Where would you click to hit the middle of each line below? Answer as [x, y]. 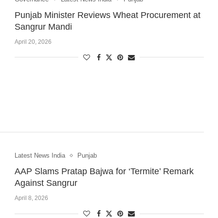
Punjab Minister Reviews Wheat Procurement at [107, 15]
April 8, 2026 [31, 198]
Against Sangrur [46, 183]
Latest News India [40, 156]
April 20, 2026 [33, 42]
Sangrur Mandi [43, 27]
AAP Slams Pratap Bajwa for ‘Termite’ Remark [104, 172]
